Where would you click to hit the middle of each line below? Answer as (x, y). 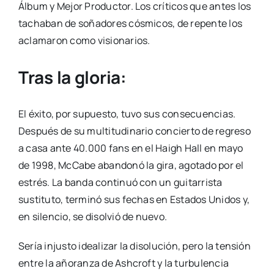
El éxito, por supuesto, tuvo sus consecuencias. (127, 114)
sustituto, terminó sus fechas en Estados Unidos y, (134, 200)
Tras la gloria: (72, 77)
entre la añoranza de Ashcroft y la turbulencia (124, 263)
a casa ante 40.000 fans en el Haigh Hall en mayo (131, 148)
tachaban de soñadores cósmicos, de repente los (130, 24)
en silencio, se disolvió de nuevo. (93, 217)
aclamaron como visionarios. (84, 41)
